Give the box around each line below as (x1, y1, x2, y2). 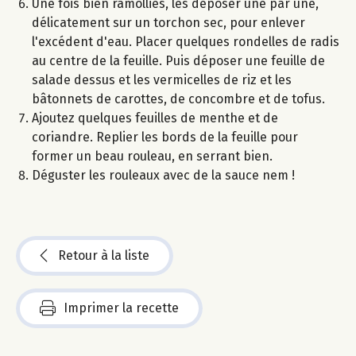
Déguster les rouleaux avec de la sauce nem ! (32, 167, 295, 183)
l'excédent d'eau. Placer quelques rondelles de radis (32, 33, 339, 49)
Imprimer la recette (64, 300, 179, 315)
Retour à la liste (58, 247, 149, 263)
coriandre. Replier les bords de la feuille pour (32, 129, 298, 145)
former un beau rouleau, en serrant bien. (32, 148, 273, 164)
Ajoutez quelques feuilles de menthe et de (32, 110, 278, 126)
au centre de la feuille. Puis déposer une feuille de (32, 52, 325, 68)
